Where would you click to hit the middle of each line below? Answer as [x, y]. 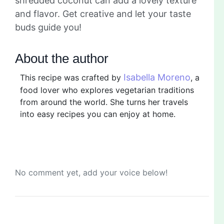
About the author [62, 58]
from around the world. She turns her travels [104, 102]
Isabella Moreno [157, 77]
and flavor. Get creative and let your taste [103, 13]
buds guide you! [48, 27]
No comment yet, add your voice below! [91, 172]
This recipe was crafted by [72, 77]
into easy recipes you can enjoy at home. [98, 114]
